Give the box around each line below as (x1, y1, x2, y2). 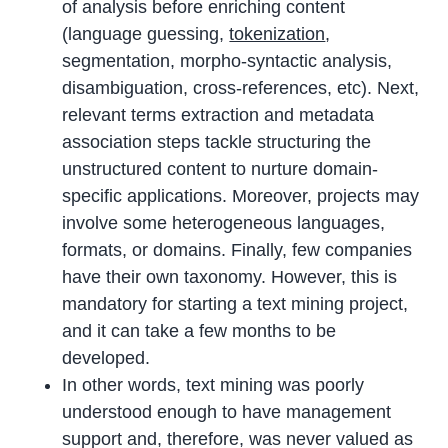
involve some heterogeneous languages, (62, 212, 386, 233)
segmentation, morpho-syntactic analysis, (62, 50, 393, 71)
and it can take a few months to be (62, 320, 337, 341)
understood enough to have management (62, 401, 392, 422)
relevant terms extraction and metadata (62, 104, 375, 125)
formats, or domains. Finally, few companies (62, 239, 413, 260)
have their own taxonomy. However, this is (62, 266, 398, 287)
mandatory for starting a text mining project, (62, 293, 409, 314)
